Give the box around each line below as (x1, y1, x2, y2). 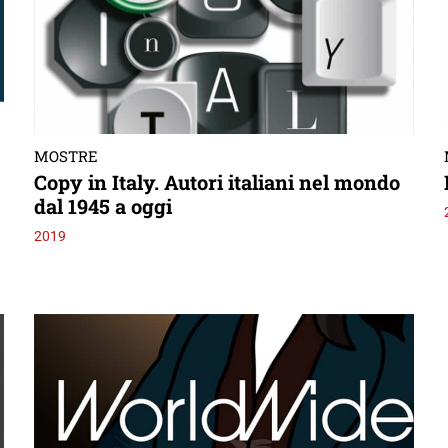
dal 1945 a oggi (34, 192, 172, 219)
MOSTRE (34, 145, 98, 166)
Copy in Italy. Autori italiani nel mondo (34, 168, 400, 195)
